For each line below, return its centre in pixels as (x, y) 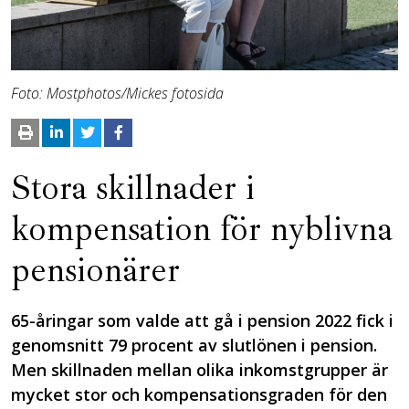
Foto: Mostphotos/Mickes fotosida (117, 93)
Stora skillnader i (133, 187)
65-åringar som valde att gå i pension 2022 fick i (202, 320)
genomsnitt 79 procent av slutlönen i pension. (194, 345)
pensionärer (95, 269)
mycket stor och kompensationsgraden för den (199, 394)
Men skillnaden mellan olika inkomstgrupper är (199, 369)
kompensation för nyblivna (202, 228)
